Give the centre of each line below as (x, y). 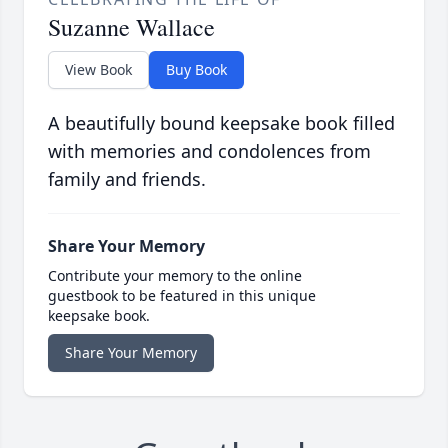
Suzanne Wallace (131, 27)
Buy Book (196, 70)
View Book (98, 70)
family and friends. (127, 179)
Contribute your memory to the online (175, 276)
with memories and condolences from (209, 151)
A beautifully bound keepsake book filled (221, 123)
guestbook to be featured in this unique (182, 296)
